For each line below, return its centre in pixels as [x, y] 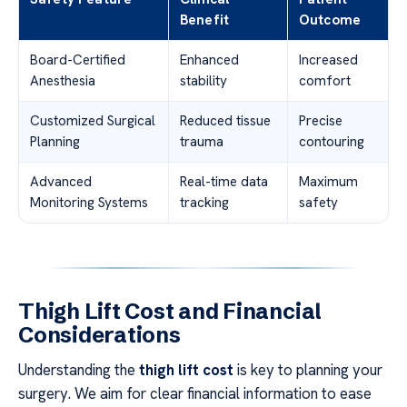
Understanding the [79, 370]
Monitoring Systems [89, 203]
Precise [321, 121]
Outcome [330, 20]
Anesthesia [63, 81]
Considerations [99, 335]
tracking [204, 203]
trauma [202, 142]
